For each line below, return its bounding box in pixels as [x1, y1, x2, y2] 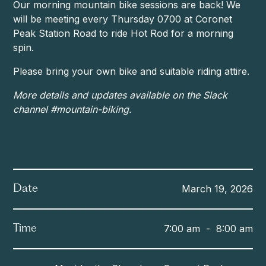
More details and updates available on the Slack [13, 88, 228, 101]
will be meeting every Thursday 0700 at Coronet [13, 12, 233, 25]
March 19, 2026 [181, 183, 253, 195]
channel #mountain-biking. [13, 103, 132, 115]
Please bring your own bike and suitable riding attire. [13, 65, 250, 77]
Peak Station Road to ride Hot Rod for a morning [13, 27, 234, 39]
